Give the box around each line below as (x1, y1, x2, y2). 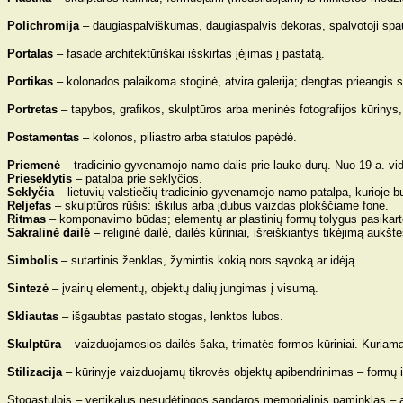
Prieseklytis (7, 172, 72, 185)
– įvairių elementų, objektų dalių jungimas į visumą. (52, 282, 318, 295)
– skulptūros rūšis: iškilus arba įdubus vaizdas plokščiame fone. (55, 199, 389, 212)
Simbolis (7, 254, 61, 267)
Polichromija (7, 19, 83, 32)
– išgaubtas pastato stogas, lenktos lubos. (62, 309, 283, 323)
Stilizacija (7, 365, 66, 379)
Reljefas (7, 199, 55, 212)
